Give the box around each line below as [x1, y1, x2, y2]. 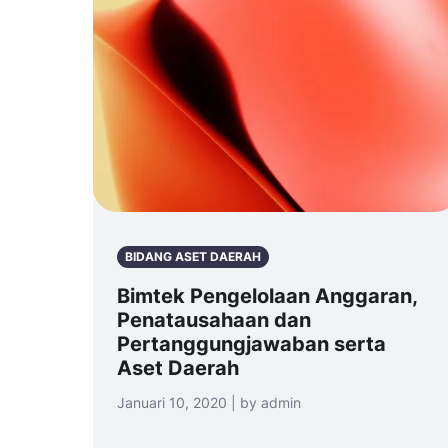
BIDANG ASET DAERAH [125, 249, 261, 265]
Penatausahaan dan [117, 308, 311, 333]
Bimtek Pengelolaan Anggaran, [117, 284, 417, 309]
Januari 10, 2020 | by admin [117, 394, 301, 412]
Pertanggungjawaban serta [117, 332, 386, 357]
